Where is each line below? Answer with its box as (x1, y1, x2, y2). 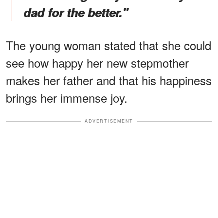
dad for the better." (23, 4, 127, 21)
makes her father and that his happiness (6, 72, 212, 89)
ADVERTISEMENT (85, 118, 133, 125)
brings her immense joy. (6, 89, 127, 107)
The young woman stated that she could (6, 36, 211, 54)
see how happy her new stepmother (6, 54, 189, 72)
